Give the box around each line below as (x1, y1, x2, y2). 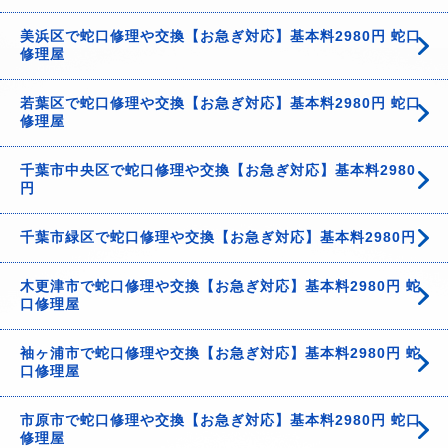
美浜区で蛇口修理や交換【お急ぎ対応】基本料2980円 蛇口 (20, 28, 421, 44)
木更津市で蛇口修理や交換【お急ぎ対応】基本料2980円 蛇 (20, 278, 421, 294)
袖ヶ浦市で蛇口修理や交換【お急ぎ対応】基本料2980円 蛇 (20, 345, 421, 361)
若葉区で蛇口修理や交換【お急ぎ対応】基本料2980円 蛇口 (20, 95, 421, 111)
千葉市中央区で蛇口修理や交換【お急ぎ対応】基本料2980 (20, 162, 416, 178)
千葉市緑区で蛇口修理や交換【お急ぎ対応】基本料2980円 (20, 229, 416, 245)
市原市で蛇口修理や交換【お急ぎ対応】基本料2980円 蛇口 (20, 412, 421, 428)
